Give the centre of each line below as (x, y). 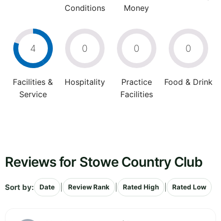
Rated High (141, 187)
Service (33, 94)
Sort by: (19, 187)
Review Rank (89, 187)
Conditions (85, 8)
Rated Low (189, 187)
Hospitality (85, 82)
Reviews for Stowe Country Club (104, 162)
